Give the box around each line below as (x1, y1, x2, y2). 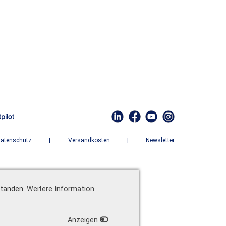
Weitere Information (27, 184, 94, 193)
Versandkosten (68, 137, 110, 144)
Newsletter (145, 137, 175, 144)
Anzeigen (68, 216, 98, 225)
